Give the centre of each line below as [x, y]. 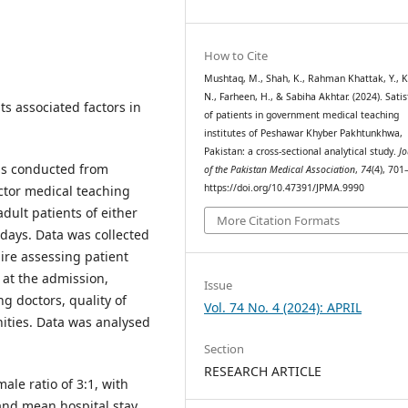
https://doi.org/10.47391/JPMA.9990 [285, 188]
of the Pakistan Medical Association [280, 170]
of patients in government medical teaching [302, 115]
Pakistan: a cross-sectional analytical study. [302, 152]
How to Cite [236, 56]
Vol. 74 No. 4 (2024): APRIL [283, 307]
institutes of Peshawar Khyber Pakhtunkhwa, [304, 133]
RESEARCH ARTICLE [263, 371]
